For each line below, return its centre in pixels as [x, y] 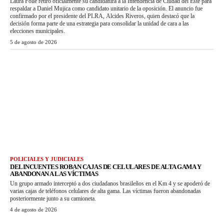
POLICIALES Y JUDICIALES [47, 159]
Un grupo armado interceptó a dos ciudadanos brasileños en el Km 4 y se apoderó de [110, 184]
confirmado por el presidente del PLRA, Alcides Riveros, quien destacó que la [102, 16]
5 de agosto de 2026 [33, 42]
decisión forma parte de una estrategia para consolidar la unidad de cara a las [99, 23]
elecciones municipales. [37, 31]
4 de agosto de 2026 [33, 210]
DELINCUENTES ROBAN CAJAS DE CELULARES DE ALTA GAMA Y [105, 167]
